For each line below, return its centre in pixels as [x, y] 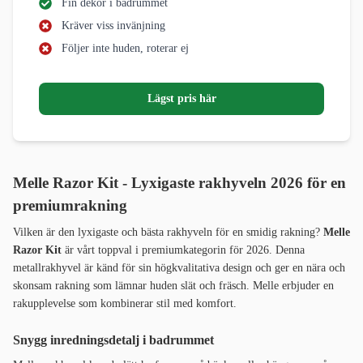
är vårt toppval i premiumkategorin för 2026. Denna [183, 250]
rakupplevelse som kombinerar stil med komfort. [125, 304]
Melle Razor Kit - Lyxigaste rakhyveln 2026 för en [179, 183]
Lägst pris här [181, 99]
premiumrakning [70, 206]
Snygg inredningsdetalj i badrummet [113, 340]
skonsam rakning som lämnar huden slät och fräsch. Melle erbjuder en [173, 286]
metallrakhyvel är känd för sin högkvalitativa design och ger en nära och [179, 268]
